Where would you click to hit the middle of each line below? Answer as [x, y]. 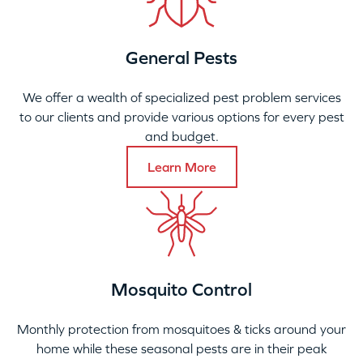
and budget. [181, 137]
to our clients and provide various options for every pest [181, 117]
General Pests [181, 58]
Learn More [181, 167]
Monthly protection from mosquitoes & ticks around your [181, 329]
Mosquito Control [181, 290]
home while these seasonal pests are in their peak [181, 349]
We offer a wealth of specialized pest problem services [181, 98]
